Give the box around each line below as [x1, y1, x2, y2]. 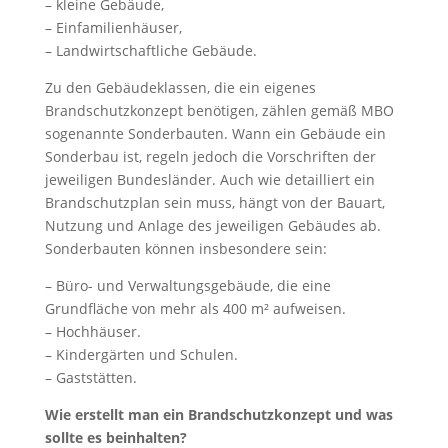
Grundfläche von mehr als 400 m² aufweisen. [44, 299, 346, 318]
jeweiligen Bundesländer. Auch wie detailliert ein [44, 170, 375, 189]
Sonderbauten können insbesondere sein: [44, 239, 327, 258]
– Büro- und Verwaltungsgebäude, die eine [44, 276, 331, 295]
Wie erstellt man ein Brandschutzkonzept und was [44, 405, 393, 424]
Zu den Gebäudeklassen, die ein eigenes [44, 78, 316, 97]
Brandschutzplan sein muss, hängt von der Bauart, [44, 193, 385, 212]
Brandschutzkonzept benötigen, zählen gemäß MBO [44, 101, 394, 120]
